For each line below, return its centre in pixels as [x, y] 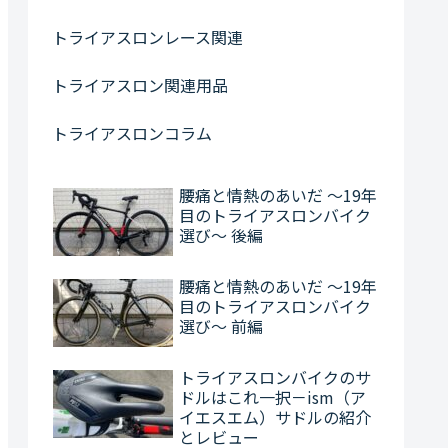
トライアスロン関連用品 [140, 85]
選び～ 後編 [221, 234]
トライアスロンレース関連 [147, 37]
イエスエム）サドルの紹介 [275, 417]
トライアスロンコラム [132, 133]
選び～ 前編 [221, 325]
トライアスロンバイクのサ [275, 377]
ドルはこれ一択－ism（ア [272, 397]
